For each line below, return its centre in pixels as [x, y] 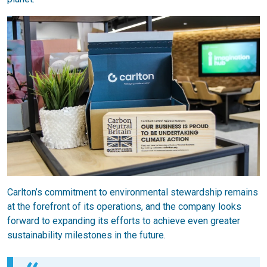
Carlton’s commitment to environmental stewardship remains [133, 192]
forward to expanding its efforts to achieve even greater [124, 221]
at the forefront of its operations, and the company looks [124, 206]
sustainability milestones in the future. [86, 235]
